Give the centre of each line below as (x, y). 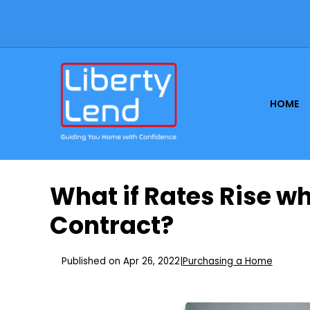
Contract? (112, 226)
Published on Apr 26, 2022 (120, 262)
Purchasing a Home (227, 262)
